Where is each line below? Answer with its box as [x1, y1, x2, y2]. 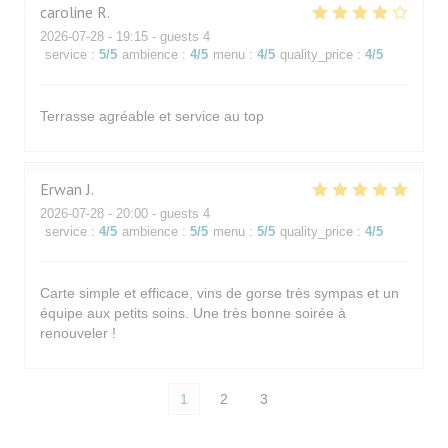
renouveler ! [40, 325, 116, 341]
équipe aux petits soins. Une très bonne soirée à [40, 305, 346, 321]
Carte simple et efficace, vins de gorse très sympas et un [40, 285, 399, 301]
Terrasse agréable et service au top [40, 108, 264, 124]
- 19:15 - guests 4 [104, 29, 210, 44]
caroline [40, 2, 93, 22]
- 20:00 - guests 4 [104, 206, 210, 221]
